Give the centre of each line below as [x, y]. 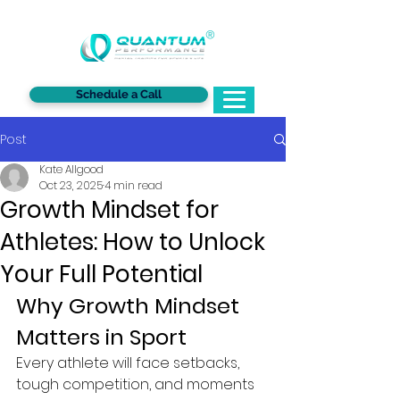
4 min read [133, 185]
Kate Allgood [71, 169]
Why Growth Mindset [130, 306]
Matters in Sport [101, 337]
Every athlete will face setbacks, [129, 363]
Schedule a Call [119, 94]
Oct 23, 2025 [71, 185]
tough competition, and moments [137, 384]
